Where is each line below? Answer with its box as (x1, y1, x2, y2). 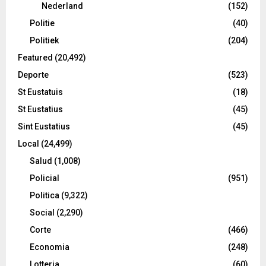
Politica (30, 190, 59, 200)
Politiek (30, 35, 59, 45)
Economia (30, 242, 69, 252)
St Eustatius (18, 104, 63, 114)
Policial (30, 173, 59, 183)
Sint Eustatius (18, 121, 70, 131)
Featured (18, 52, 53, 62)
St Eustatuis (18, 87, 63, 97)
